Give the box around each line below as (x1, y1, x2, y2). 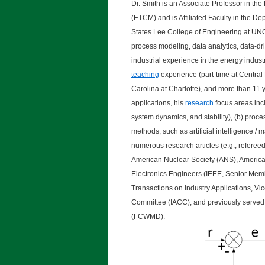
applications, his (131, 99, 185, 107)
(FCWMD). (131, 212, 165, 221)
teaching (131, 70, 159, 79)
